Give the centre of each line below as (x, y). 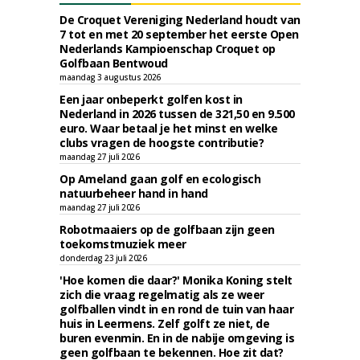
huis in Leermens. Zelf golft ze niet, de (164, 323)
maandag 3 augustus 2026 (110, 77)
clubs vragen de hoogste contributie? (162, 143)
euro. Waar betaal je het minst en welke (169, 128)
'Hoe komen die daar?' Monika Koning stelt (176, 280)
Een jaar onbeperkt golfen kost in (151, 99)
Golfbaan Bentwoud (114, 63)
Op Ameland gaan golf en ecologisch (160, 179)
